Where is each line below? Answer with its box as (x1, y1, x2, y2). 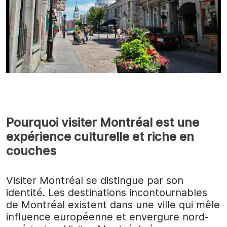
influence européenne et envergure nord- (6, 210, 209, 223)
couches (6, 143, 56, 158)
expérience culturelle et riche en (6, 129, 194, 144)
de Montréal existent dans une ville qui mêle (6, 198, 220, 211)
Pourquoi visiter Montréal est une (6, 115, 199, 130)
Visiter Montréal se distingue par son (6, 174, 183, 186)
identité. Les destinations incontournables (6, 186, 207, 199)
